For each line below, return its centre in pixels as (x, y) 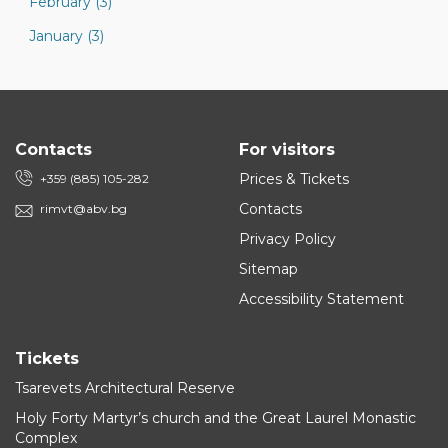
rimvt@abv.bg (83, 208)
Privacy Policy (287, 239)
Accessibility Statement (321, 299)
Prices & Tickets (294, 179)
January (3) (66, 36)
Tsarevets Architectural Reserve (125, 388)
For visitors (287, 149)
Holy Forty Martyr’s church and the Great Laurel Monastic (215, 418)
